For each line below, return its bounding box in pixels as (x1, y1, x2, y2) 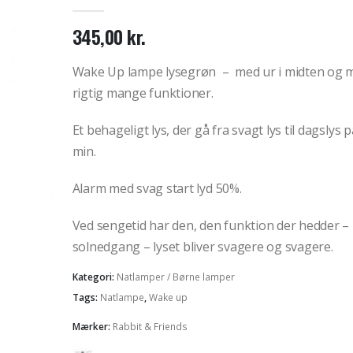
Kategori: (72, 270, 117, 284)
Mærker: (72, 320, 113, 334)
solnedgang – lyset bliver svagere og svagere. (72, 237, 333, 255)
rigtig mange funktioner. (72, 84, 214, 102)
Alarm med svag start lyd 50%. (72, 179, 242, 197)
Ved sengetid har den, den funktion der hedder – (72, 216, 350, 234)
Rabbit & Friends (112, 320, 188, 334)
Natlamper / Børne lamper (116, 270, 235, 284)
